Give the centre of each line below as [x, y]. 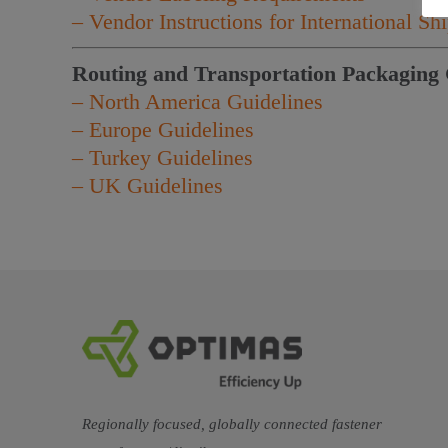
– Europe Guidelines [163, 129]
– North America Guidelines [197, 101]
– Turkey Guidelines [162, 157]
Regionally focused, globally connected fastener [232, 424]
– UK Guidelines [147, 185]
